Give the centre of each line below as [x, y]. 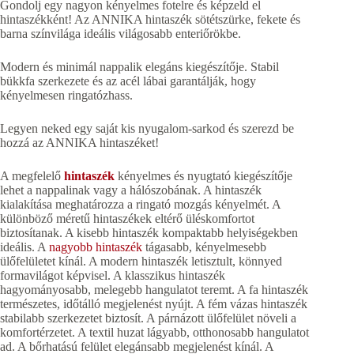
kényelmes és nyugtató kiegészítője [203, 175]
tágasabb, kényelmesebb [204, 247]
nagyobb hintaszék [96, 247]
